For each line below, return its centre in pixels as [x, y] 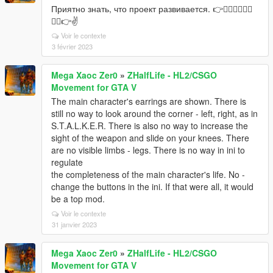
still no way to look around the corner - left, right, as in [154, 113]
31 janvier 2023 [74, 224]
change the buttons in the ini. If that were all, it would [152, 186]
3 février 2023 [72, 46]
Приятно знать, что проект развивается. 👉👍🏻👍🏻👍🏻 [152, 9]
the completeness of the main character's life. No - [148, 174]
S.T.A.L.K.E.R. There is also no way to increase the [150, 126]
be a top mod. [78, 199]
